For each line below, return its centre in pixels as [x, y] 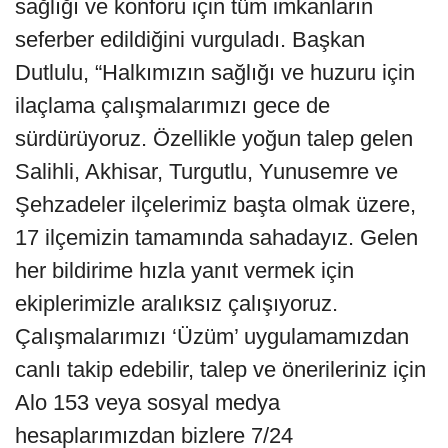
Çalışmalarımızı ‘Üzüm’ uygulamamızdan [212, 336]
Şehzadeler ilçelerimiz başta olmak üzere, [215, 204]
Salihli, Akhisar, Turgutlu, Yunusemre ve [206, 171]
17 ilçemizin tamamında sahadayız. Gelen [216, 237]
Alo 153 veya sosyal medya [147, 402]
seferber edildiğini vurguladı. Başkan [190, 39]
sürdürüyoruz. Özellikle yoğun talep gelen [214, 138]
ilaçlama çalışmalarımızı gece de [172, 105]
